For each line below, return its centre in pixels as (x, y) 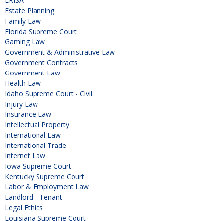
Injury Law (21, 104)
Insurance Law (28, 114)
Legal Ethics (24, 208)
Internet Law (25, 156)
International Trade (36, 146)
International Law (33, 135)
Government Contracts (41, 63)
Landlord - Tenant (34, 197)
